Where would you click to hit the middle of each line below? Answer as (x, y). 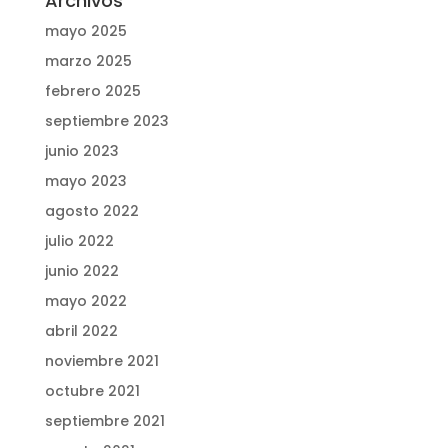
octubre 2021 (92, 391)
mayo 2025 (85, 31)
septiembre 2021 (104, 421)
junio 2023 (81, 151)
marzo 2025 (88, 61)
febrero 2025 (92, 91)
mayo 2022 (85, 301)
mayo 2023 (85, 181)
